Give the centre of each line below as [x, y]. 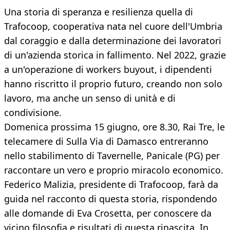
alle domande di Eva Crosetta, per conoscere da [108, 213]
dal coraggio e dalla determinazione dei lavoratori [113, 41]
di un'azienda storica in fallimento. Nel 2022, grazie [115, 55]
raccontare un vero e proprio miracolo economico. [114, 170]
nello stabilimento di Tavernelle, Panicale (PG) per [112, 156]
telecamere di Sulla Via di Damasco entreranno [106, 141]
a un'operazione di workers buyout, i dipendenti [108, 70]
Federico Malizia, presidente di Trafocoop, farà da [111, 185]
